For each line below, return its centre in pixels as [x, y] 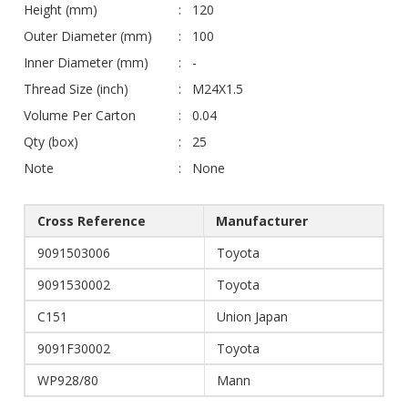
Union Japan [252, 317]
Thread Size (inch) [76, 89]
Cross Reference [92, 221]
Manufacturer [262, 221]
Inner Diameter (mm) [86, 63]
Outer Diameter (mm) [88, 36]
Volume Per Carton [80, 116]
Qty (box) [51, 142]
